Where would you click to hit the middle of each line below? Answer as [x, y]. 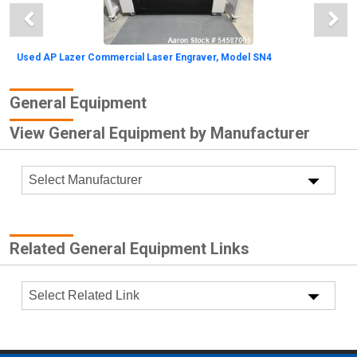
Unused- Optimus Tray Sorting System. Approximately [140, 210]
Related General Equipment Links [129, 249]
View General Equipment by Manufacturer [160, 133]
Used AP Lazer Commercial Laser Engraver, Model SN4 [144, 57]
